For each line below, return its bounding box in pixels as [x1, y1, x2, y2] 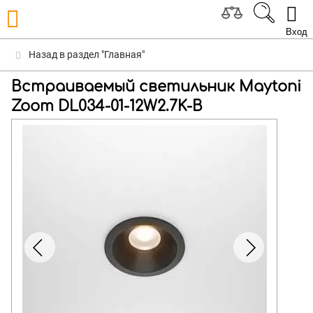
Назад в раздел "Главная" [27, 49, 145, 60]
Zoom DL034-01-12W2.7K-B [11, 98, 203, 115]
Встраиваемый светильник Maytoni [11, 78, 301, 95]
